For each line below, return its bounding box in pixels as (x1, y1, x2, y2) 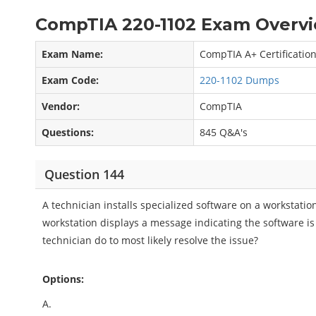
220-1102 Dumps (200, 73, 280, 87)
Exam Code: (42, 73, 99, 87)
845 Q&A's (200, 126, 248, 139)
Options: (42, 272, 85, 286)
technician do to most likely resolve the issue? (42, 233, 259, 247)
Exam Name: (42, 47, 104, 61)
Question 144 (44, 165, 124, 183)
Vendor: (42, 99, 80, 113)
